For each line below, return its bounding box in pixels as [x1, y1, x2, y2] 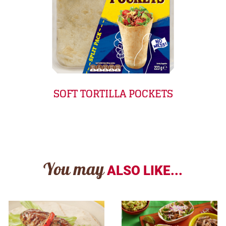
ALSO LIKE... [107, 162, 183, 178]
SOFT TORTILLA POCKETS [53, 84, 173, 103]
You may [43, 157, 104, 185]
